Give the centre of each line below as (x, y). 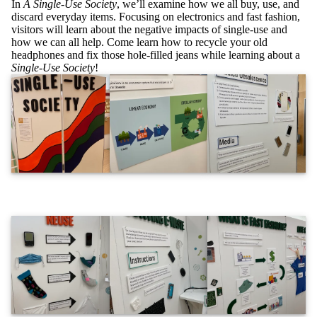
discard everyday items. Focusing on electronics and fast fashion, (156, 17)
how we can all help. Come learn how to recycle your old (139, 42)
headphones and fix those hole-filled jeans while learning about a (156, 55)
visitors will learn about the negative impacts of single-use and (149, 30)
